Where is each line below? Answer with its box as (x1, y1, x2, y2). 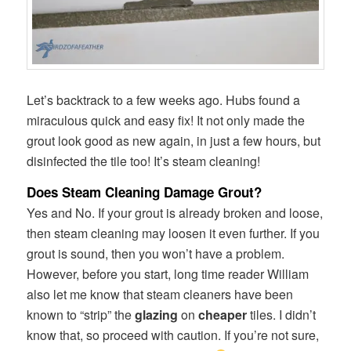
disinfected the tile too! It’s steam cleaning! (27, 152, 261, 171)
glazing (135, 305, 179, 324)
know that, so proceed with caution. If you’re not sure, (27, 325, 320, 344)
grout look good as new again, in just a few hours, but (27, 132, 321, 150)
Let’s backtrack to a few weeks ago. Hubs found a (27, 91, 301, 110)
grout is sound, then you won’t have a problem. (27, 244, 285, 262)
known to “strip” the (27, 305, 136, 324)
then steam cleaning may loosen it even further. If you (27, 223, 320, 242)
